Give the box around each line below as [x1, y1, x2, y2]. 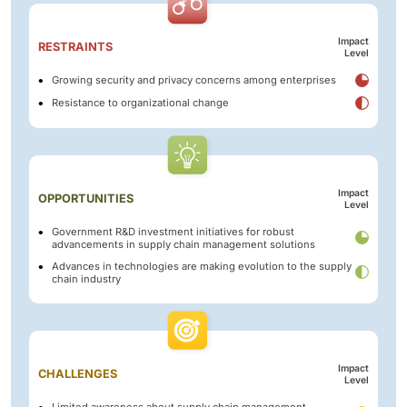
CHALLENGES [38, 366, 117, 381]
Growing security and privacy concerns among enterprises [52, 74, 336, 87]
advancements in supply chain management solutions [52, 237, 315, 251]
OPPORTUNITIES [38, 191, 134, 205]
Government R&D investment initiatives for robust [52, 224, 294, 238]
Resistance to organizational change [52, 96, 229, 110]
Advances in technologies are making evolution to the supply [52, 259, 352, 273]
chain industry [52, 272, 121, 285]
